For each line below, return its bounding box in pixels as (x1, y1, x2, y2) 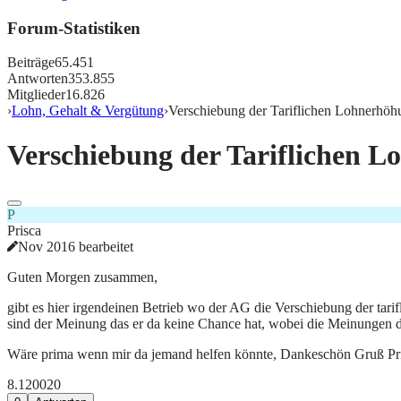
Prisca (7, 223, 41, 239)
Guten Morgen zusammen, (7, 269, 158, 286)
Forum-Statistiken (7, 18, 141, 38)
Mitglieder (7, 87, 65, 103)
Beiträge (7, 55, 55, 71)
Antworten (7, 71, 68, 87)
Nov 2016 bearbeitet (18, 239, 133, 255)
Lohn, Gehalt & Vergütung (12, 103, 164, 119)
